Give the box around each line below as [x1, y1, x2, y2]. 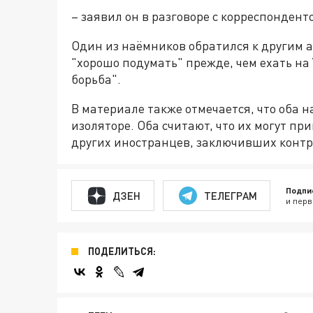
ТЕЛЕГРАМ [203, 189, 257, 202]
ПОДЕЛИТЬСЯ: [88, 245, 156, 257]
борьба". [71, 71, 121, 87]
